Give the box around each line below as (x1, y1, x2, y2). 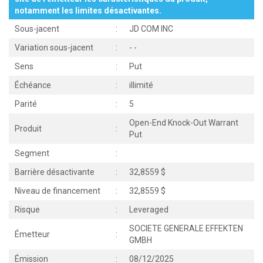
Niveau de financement (15, 186, 100, 195)
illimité (129, 80, 153, 90)
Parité (15, 99, 37, 109)
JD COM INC (129, 24, 173, 33)
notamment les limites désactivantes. (15, 6, 161, 15)
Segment (15, 149, 49, 158)
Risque (15, 205, 40, 214)
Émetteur (15, 230, 50, 239)
